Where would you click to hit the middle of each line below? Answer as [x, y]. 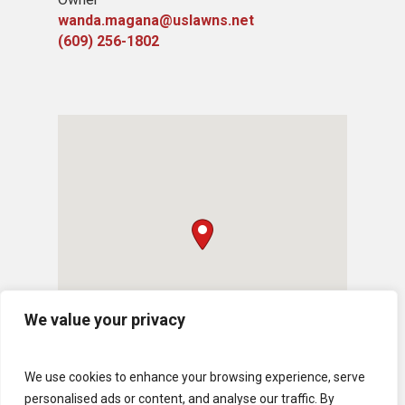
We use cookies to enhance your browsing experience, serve [195, 377]
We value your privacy [105, 320]
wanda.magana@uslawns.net [156, 20]
